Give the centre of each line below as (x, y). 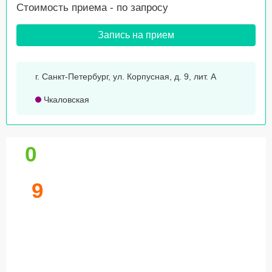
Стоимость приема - (66, 8)
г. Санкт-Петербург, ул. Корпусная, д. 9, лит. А (126, 77)
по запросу (142, 8)
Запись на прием (136, 35)
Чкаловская (65, 100)
